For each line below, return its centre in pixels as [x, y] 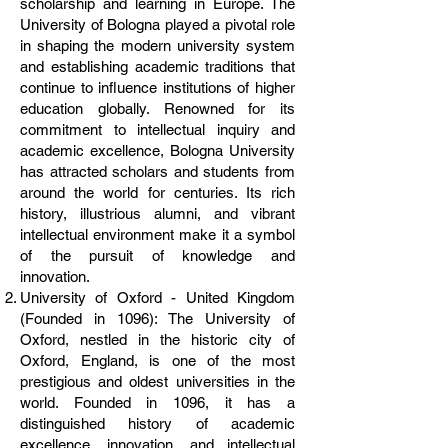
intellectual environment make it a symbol [157, 234]
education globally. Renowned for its [157, 108]
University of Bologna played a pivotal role [157, 24]
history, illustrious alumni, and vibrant [157, 213]
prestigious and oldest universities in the [157, 381]
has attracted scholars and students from [157, 171]
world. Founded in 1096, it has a [157, 402]
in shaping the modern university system [157, 45]
